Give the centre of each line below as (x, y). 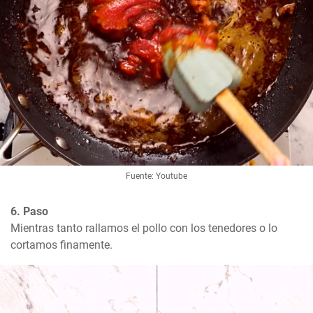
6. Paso (29, 212)
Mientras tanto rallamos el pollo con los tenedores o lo (144, 228)
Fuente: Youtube (156, 176)
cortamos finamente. (61, 245)
